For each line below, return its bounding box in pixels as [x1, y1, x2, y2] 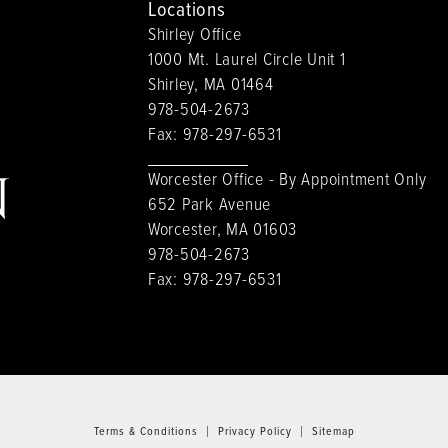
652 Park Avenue [147, 190, 272, 215]
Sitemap [311, 421, 355, 439]
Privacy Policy [217, 421, 292, 439]
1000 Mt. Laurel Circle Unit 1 [147, 45, 346, 70]
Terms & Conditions [93, 421, 198, 439]
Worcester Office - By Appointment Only [147, 165, 427, 190]
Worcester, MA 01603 [147, 215, 298, 240]
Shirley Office [147, 20, 242, 45]
